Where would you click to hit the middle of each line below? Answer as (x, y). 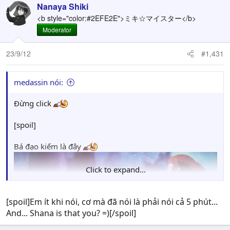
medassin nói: (39, 82)
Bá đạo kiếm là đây (49, 147)
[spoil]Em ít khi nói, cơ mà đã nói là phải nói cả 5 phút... (112, 202)
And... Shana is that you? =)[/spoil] (71, 213)
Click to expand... (116, 170)
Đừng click (34, 103)
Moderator (57, 30)
